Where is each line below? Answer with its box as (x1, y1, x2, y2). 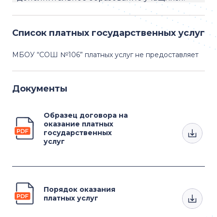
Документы (12, 83, 67, 94)
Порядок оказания (44, 185, 115, 194)
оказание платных (44, 120, 113, 128)
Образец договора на (44, 111, 128, 120)
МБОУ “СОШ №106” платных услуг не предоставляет (12, 50, 201, 59)
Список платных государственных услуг (12, 28, 205, 38)
